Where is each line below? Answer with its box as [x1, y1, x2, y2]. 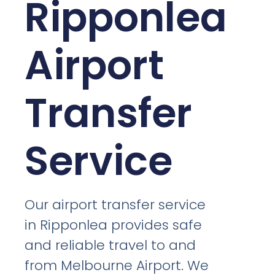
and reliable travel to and [25, 235, 196, 255]
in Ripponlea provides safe [25, 215, 203, 234]
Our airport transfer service [25, 195, 206, 214]
